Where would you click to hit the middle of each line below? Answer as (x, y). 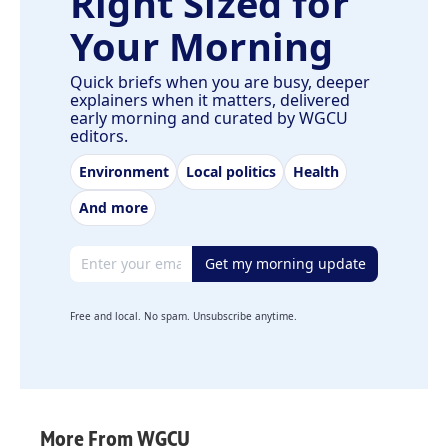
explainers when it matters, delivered (210, 99)
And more (113, 207)
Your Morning (202, 45)
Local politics (230, 171)
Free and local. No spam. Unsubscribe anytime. (183, 316)
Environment (123, 171)
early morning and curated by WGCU (209, 117)
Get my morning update (285, 263)
